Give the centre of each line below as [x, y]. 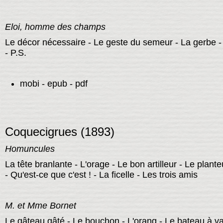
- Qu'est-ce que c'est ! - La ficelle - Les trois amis [101, 175]
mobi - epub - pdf [54, 84]
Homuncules [30, 149]
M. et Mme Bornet [40, 206]
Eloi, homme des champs [55, 27]
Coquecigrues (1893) [59, 132]
